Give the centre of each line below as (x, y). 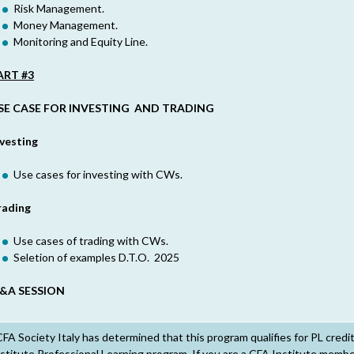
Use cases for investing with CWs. (98, 174)
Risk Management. (59, 8)
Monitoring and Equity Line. (81, 41)
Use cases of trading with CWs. (91, 241)
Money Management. (66, 25)
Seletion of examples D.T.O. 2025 (96, 257)
